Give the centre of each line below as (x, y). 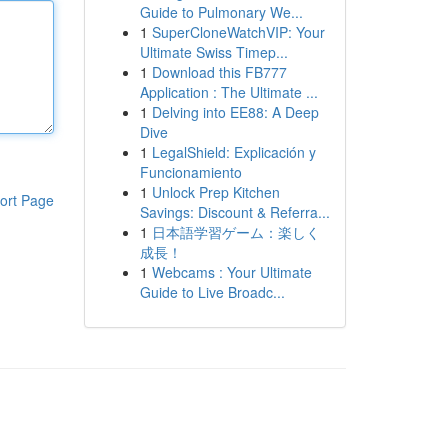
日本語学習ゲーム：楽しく (235, 232)
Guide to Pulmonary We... (221, 12)
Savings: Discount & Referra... (234, 212)
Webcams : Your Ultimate (231, 272)
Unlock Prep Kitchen (215, 192)
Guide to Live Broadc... (212, 292)
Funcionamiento (190, 172)
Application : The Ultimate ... (228, 92)
